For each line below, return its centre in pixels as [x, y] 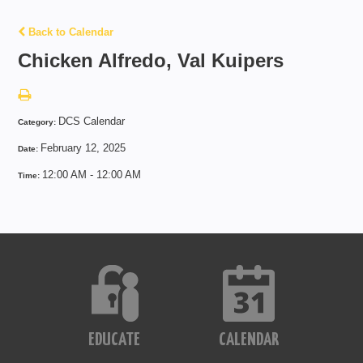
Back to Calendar [70, 32]
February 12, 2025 [83, 147]
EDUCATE [115, 340]
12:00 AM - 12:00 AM [92, 174]
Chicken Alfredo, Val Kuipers [151, 60]
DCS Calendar [92, 121]
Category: [38, 122]
